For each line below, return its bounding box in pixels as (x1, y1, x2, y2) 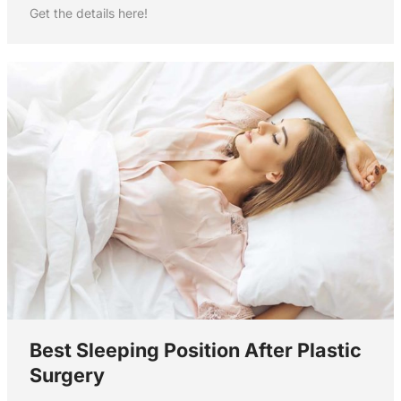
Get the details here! (29, 5, 148, 21)
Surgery (29, 363, 105, 388)
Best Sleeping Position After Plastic (29, 338, 362, 363)
